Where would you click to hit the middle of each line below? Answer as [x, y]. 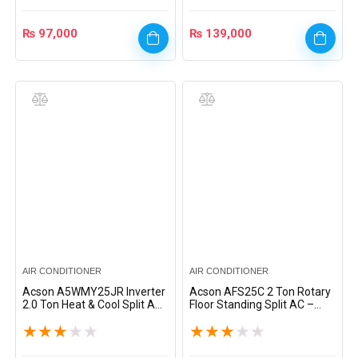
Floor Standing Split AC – [252, 304]
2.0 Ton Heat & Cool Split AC [93, 304]
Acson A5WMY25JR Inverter [94, 292]
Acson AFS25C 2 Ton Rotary [261, 292]
